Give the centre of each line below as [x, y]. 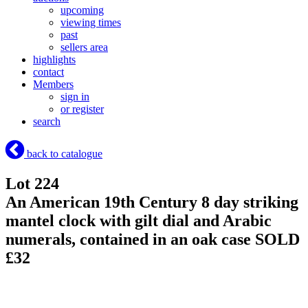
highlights [54, 60]
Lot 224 [32, 184]
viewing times [91, 23]
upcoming [82, 10]
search [47, 122]
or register [82, 109]
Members [53, 85]
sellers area [84, 47]
